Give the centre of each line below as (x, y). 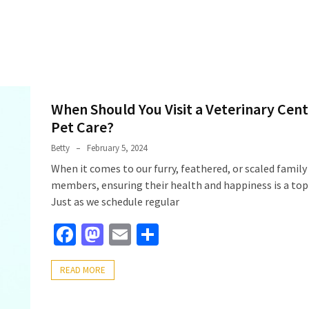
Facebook (120, 235)
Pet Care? (82, 127)
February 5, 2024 (117, 148)
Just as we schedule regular (115, 201)
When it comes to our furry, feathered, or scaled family (179, 168)
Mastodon (149, 235)
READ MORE (83, 270)
